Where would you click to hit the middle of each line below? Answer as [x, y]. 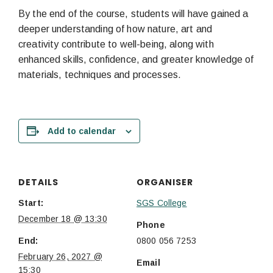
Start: [31, 203]
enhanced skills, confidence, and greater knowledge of [136, 59]
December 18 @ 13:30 [63, 219]
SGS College [162, 203]
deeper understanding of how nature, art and [115, 29]
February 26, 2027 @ [60, 257]
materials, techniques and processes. [100, 75]
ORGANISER [165, 182]
